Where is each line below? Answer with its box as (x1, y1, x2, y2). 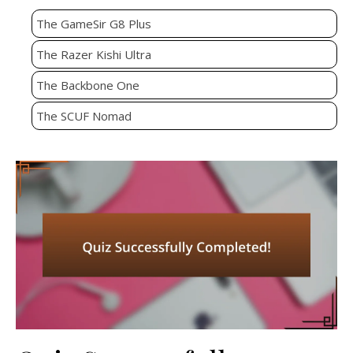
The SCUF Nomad (36, 108, 132, 124)
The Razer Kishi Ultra (36, 46, 151, 63)
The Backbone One (36, 77, 139, 94)
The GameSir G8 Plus (36, 16, 151, 32)
